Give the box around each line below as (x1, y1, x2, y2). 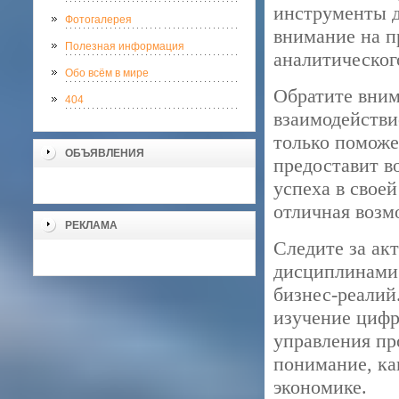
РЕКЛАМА (65, 219, 118, 232)
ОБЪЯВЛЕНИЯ (65, 147, 144, 159)
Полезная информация (65, 40, 184, 53)
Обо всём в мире (65, 67, 149, 79)
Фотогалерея (65, 13, 132, 26)
